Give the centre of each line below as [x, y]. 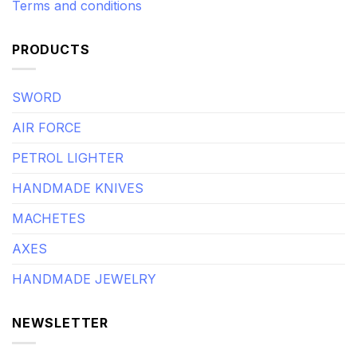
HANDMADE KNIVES [78, 188]
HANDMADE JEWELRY [84, 279]
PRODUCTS [51, 49]
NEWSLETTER [60, 323]
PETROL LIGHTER [68, 158]
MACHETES [49, 219]
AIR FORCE [47, 128]
